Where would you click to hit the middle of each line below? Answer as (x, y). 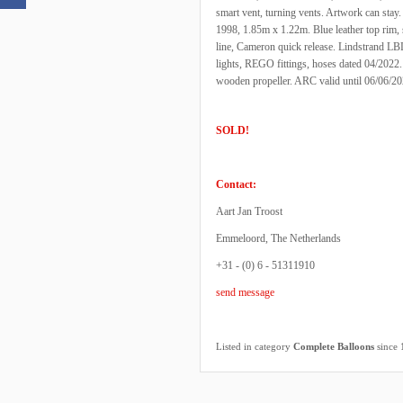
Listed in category (255, 346)
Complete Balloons (334, 346)
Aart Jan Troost (249, 211)
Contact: (236, 184)
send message (245, 292)
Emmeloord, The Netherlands (278, 238)
